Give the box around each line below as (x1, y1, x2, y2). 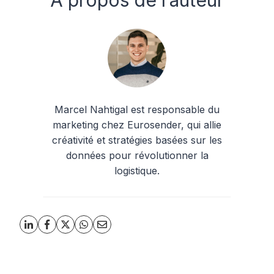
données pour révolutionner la (65, 149, 209, 161)
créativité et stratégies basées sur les (52, 133, 222, 146)
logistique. (114, 164, 160, 177)
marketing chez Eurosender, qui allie (53, 118, 221, 131)
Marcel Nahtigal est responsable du (54, 103, 220, 116)
